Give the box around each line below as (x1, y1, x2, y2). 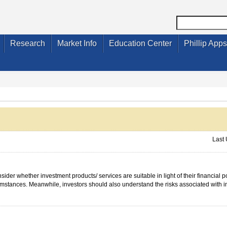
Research (10, 39, 45, 48)
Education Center (109, 39, 172, 48)
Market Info (57, 39, 97, 48)
